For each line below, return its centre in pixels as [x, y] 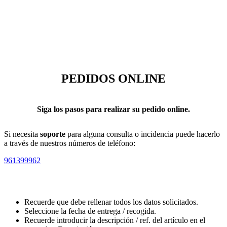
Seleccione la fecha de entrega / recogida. [90, 211]
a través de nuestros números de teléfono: [70, 143]
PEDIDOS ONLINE [113, 78]
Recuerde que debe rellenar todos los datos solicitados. [111, 202]
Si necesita [21, 134]
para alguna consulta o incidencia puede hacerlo [143, 134]
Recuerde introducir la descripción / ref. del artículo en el [115, 220]
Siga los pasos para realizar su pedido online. [113, 109]
